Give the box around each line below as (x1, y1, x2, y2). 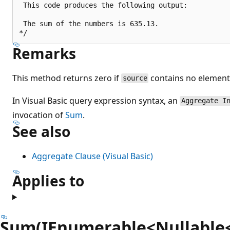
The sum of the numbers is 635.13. (19, 19, 159, 28)
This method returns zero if (12, 72, 121, 84)
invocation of (12, 109, 65, 121)
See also (12, 121, 70, 141)
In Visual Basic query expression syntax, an (12, 94, 180, 106)
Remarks (12, 43, 76, 63)
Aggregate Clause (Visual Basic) (32, 150, 153, 162)
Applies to (12, 170, 84, 190)
